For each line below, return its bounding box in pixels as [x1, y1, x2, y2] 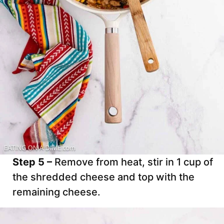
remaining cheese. [12, 186, 100, 198]
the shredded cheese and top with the [12, 171, 194, 183]
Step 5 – [12, 156, 54, 168]
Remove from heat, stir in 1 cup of [54, 156, 213, 168]
